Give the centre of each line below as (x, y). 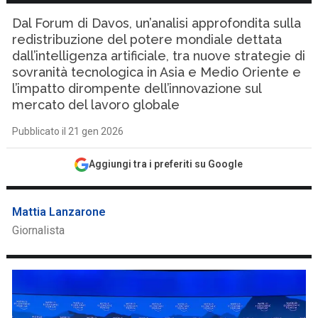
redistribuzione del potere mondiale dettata (147, 39)
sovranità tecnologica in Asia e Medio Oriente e (157, 72)
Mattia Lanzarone (59, 212)
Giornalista (39, 230)
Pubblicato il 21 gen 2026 (68, 131)
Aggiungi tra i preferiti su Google (166, 164)
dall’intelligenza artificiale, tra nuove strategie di (159, 56)
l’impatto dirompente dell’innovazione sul (137, 88)
